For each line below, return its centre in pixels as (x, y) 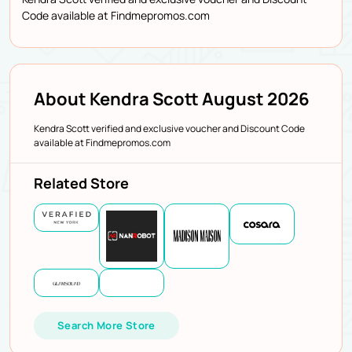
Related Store (81, 183)
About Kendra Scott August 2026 (172, 99)
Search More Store (106, 325)
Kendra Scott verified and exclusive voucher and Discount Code (169, 128)
